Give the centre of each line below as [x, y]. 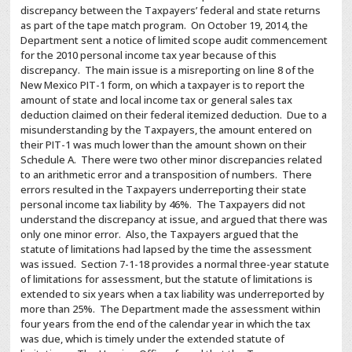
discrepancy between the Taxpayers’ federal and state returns [171, 10]
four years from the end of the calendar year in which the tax [166, 324]
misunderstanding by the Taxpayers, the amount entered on [167, 130]
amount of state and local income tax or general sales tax [157, 100]
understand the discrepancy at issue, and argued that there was [174, 219]
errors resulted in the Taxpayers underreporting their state [164, 189]
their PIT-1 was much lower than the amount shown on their [164, 145]
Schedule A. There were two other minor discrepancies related [172, 159]
